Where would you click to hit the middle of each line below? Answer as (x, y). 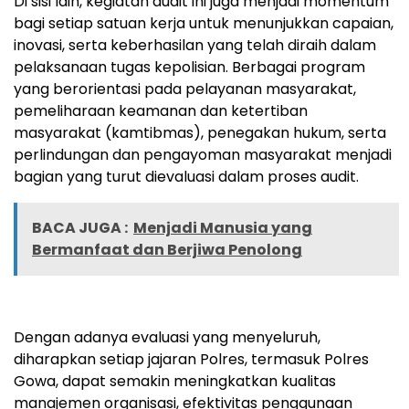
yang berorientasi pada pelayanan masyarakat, (185, 89)
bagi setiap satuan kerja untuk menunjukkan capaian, (204, 23)
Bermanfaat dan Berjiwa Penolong (167, 249)
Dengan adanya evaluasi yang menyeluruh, (167, 337)
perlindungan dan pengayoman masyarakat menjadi (203, 154)
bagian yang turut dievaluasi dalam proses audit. (186, 176)
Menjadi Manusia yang (223, 227)
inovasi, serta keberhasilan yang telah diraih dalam (195, 45)
